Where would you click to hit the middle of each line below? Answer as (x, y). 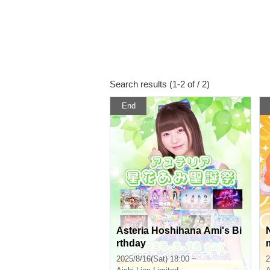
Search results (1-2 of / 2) (160, 84)
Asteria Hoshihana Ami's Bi (179, 231)
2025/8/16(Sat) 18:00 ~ (156, 259)
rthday (131, 243)
